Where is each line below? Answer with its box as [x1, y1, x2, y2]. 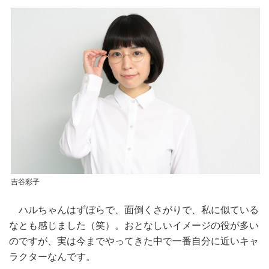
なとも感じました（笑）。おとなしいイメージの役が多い [9, 220, 259, 231]
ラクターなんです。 [9, 252, 95, 262]
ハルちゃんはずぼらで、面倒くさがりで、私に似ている [9, 205, 259, 216]
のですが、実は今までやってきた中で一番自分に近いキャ [9, 236, 259, 247]
